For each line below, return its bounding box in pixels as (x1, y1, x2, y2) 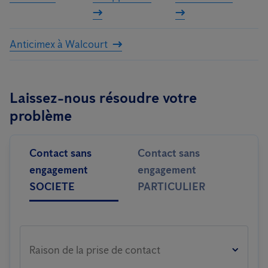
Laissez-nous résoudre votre (10, 89, 197, 106)
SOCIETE (29, 180, 75, 193)
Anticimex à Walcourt (10, 38, 108, 51)
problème (10, 107, 72, 124)
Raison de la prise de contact (29, 243, 160, 257)
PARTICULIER (138, 180, 206, 193)
